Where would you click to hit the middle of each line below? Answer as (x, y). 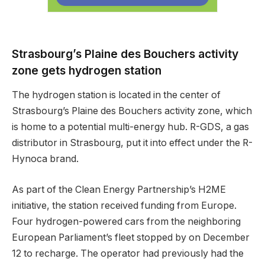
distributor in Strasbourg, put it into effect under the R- (132, 143)
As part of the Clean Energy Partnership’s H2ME (119, 189)
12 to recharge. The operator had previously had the (128, 253)
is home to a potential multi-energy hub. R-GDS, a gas (130, 127)
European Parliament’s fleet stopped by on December (131, 237)
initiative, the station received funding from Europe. (124, 205)
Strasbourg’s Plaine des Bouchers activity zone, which (132, 111)
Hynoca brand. (45, 159)
